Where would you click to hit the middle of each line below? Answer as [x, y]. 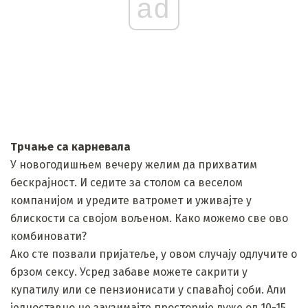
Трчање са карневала [70, 146]
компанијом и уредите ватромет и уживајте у [131, 200]
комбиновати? [48, 236]
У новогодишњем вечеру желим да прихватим [134, 164]
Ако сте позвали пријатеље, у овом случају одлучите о [154, 254]
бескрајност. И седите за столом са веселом [126, 182]
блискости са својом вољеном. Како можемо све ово [149, 218]
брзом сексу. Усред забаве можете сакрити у [129, 272]
